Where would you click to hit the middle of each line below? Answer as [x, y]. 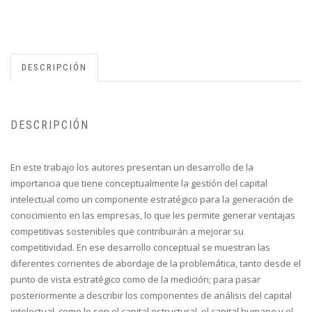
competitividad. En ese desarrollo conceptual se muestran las [140, 248]
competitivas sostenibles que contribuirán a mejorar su [127, 232]
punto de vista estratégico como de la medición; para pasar [135, 280]
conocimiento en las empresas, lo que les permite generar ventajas [153, 216]
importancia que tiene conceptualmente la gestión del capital [139, 184]
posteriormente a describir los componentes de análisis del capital [151, 296]
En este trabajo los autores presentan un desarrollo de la [132, 167]
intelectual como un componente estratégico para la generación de [152, 200]
